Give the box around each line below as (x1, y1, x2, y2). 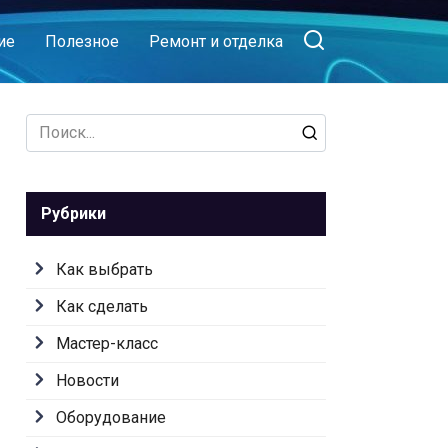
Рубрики (41, 204, 106, 223)
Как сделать (56, 297, 148, 316)
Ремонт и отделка (149, 32, 283, 51)
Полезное (45, 32, 119, 51)
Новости (56, 371, 119, 390)
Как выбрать (56, 260, 153, 279)
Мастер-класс (56, 334, 158, 353)
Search (25, 115, 73, 134)
